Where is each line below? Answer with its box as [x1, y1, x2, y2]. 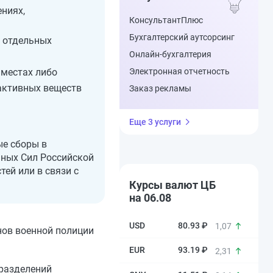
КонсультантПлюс [129, 15, 203, 25]
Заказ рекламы [129, 83, 191, 93]
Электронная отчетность [129, 66, 230, 76]
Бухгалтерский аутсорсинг [129, 32, 235, 42]
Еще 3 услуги [129, 117, 181, 127]
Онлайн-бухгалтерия [129, 49, 211, 59]
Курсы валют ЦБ [129, 179, 216, 191]
